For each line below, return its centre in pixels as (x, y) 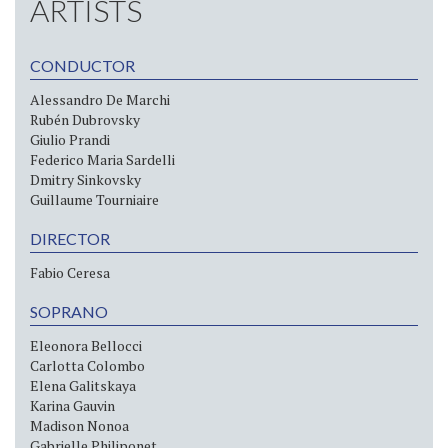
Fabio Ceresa (70, 273)
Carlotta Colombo (87, 366)
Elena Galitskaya (83, 386)
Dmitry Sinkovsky (85, 180)
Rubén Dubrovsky (85, 120)
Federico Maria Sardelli (102, 160)
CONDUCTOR (82, 66)
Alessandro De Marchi (100, 100)
